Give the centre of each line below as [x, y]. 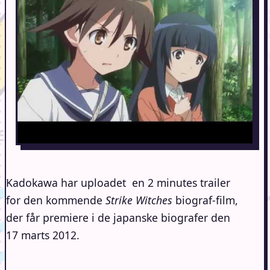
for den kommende [56, 200]
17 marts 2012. [43, 235]
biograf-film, [205, 200]
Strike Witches [139, 200]
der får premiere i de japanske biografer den [118, 218]
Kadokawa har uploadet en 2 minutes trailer [118, 183]
